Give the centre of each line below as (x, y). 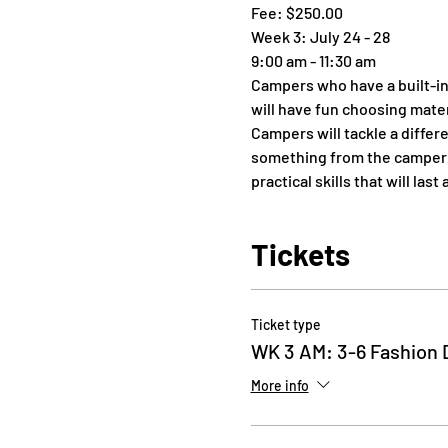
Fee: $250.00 (296, 13)
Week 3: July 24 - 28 (320, 37)
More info (279, 386)
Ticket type (285, 325)
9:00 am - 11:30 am (313, 61)
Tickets (300, 254)
